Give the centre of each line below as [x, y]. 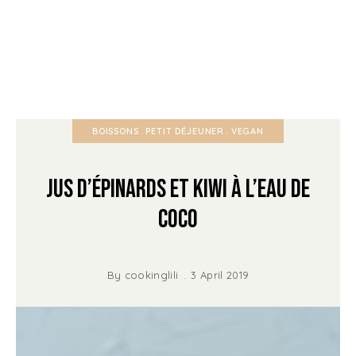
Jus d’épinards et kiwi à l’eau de [178, 189]
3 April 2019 [220, 275]
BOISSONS [116, 131]
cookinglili [151, 275]
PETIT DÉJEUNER [185, 131]
